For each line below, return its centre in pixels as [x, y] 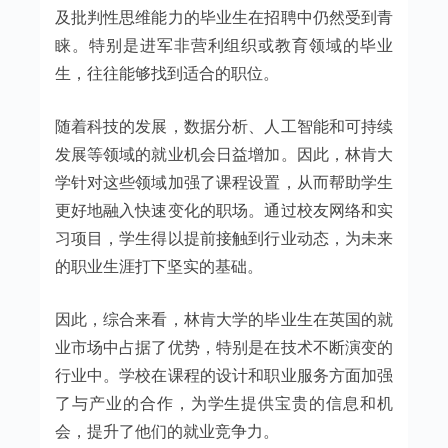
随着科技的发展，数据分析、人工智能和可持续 [224, 125]
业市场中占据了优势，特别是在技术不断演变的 [224, 346]
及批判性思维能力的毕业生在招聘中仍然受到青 [224, 16]
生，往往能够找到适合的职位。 [166, 72]
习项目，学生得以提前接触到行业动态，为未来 [224, 237]
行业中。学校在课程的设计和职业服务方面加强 [224, 374]
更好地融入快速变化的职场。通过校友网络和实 [224, 209]
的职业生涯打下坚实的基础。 [158, 265]
